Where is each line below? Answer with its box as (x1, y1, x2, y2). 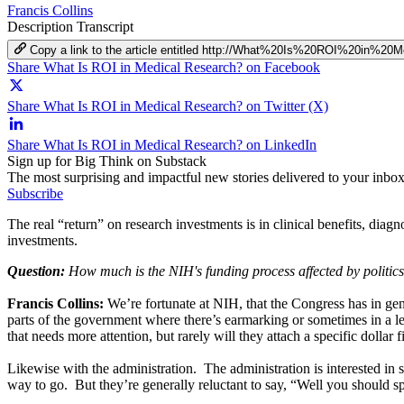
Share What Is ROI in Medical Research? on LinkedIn (7, 136, 317, 152)
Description (7, 18, 77, 34)
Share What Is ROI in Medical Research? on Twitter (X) (7, 97, 328, 114)
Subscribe (7, 185, 63, 201)
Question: (7, 262, 65, 279)
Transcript (77, 18, 133, 34)
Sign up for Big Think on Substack (7, 152, 207, 169)
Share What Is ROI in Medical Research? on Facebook (7, 59, 320, 75)
